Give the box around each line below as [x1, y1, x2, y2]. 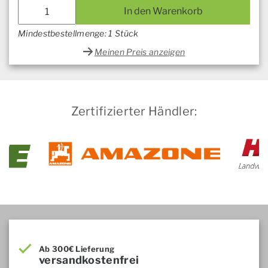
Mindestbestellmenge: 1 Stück [18, 28, 139, 39]
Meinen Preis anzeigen [95, 47, 185, 57]
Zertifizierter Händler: [71, 104, 197, 119]
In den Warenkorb [123, 5, 203, 17]
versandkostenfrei [39, 254, 139, 267]
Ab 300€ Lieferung [39, 244, 115, 254]
